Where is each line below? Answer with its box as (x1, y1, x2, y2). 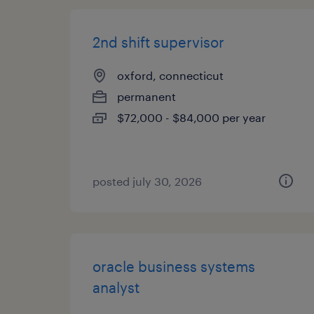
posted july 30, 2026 (93, 175, 202, 188)
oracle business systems (93, 258, 255, 275)
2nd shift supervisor (93, 34, 224, 50)
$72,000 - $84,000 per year (117, 111, 266, 124)
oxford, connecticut (117, 69, 224, 82)
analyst (93, 279, 139, 296)
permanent (117, 90, 176, 103)
